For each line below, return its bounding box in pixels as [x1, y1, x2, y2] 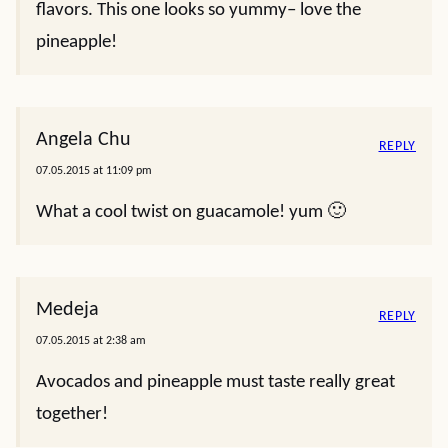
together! [36, 405, 108, 424]
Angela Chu [36, 130, 131, 150]
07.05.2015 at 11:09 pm [36, 165, 152, 177]
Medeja [36, 300, 99, 320]
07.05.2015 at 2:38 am [36, 335, 146, 347]
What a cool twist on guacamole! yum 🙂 [36, 203, 346, 222]
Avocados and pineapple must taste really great [36, 373, 395, 392]
